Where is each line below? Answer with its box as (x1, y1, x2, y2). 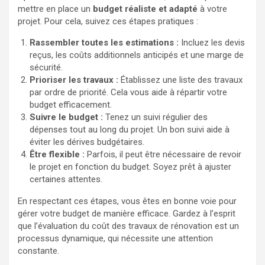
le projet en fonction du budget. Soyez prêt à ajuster (30, 161, 231, 173)
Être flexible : (30, 149, 85, 160)
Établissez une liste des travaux (118, 75, 243, 86)
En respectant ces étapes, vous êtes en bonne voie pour (18, 196, 237, 207)
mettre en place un (18, 4, 93, 15)
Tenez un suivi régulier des (103, 112, 208, 123)
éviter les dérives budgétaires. (30, 137, 144, 148)
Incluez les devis (179, 37, 245, 49)
